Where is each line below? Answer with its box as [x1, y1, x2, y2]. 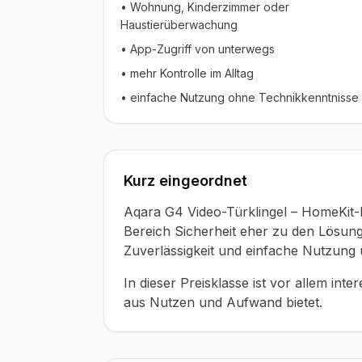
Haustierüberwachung [120, 18, 238, 32]
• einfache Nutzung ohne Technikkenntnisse [120, 90, 359, 104]
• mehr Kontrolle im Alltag [120, 66, 254, 80]
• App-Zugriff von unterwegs [120, 42, 275, 56]
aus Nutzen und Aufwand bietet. [124, 294, 322, 310]
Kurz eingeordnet [124, 172, 247, 189]
